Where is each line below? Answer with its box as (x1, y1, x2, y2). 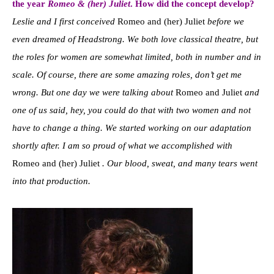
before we (205, 16, 244, 26)
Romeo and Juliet (176, 87, 242, 97)
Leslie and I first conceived (12, 16, 115, 26)
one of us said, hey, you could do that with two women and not (12, 105, 251, 115)
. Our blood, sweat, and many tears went (100, 158, 257, 168)
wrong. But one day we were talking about (12, 87, 176, 97)
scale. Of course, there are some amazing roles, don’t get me (12, 69, 242, 80)
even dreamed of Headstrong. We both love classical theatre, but (12, 34, 258, 44)
